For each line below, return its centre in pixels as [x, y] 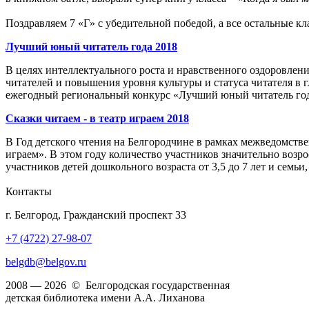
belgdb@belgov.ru [46, 262]
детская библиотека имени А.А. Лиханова [105, 298]
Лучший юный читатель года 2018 [91, 47]
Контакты [29, 192]
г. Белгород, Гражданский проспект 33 [96, 215]
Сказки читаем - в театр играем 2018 [97, 119]
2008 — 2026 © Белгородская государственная [118, 286]
